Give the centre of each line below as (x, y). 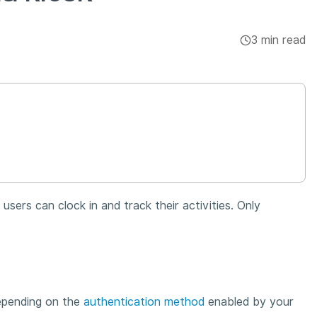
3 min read (278, 40)
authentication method (144, 301)
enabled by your (249, 301)
